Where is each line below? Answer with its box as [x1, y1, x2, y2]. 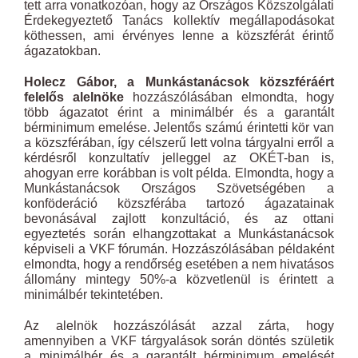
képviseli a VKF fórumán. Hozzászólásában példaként [24, 242, 334, 256]
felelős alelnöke [24, 90, 124, 104]
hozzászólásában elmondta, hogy [124, 90, 334, 104]
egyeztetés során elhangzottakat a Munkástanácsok [24, 227, 334, 241]
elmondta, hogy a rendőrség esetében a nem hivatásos [24, 257, 334, 271]
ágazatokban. [24, 44, 101, 58]
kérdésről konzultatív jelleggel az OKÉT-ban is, [24, 151, 334, 165]
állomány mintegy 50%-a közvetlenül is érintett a [24, 272, 334, 286]
